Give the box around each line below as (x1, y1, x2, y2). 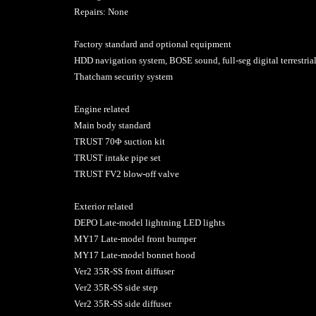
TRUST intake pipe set (73, 152, 161, 163)
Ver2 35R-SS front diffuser (73, 265, 174, 276)
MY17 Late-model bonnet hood (73, 249, 195, 260)
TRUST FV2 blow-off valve (73, 168, 179, 179)
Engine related (73, 103, 130, 114)
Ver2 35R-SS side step (73, 281, 158, 293)
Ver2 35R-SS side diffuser (73, 298, 171, 309)
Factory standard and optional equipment (73, 38, 231, 49)
